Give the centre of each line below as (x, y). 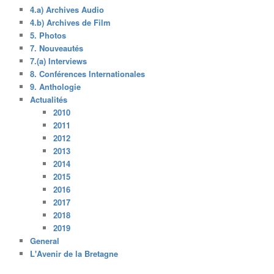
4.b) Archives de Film (71, 22)
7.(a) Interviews (59, 61)
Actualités (49, 99)
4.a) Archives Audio (67, 9)
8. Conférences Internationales (88, 73)
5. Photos (48, 35)
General (45, 240)
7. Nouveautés (57, 48)
